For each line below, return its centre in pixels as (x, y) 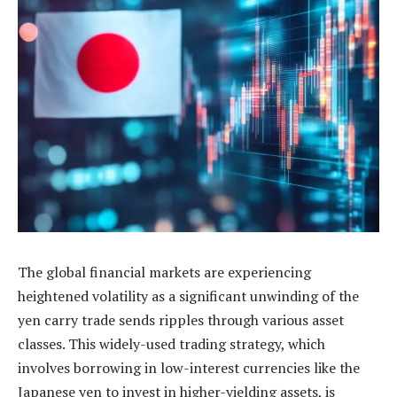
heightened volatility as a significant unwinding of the (188, 296)
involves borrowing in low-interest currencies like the (189, 368)
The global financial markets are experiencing (164, 272)
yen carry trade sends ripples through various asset (181, 320)
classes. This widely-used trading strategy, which (171, 344)
